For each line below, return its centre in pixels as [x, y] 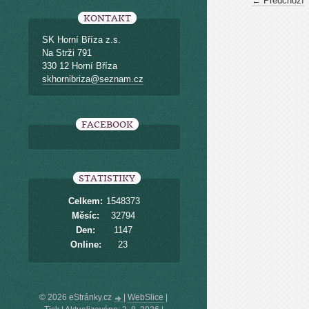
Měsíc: [86, 216]
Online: [86, 245]
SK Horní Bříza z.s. [81, 40]
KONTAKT [107, 18]
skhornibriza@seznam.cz [93, 79]
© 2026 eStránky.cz [77, 297]
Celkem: [86, 201]
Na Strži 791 [67, 53]
